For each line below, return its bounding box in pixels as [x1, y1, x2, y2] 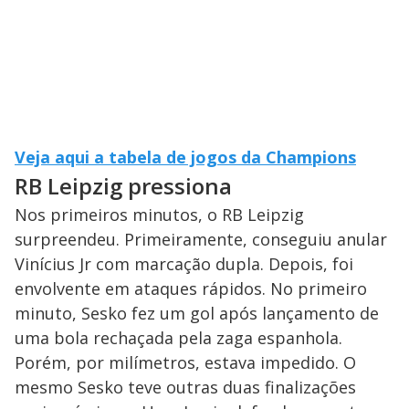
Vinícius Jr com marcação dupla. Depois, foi [15, 253, 353, 276]
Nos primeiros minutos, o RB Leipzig [15, 204, 304, 226]
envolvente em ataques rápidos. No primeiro [15, 278, 367, 300]
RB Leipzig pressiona [15, 171, 232, 202]
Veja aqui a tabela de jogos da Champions [15, 146, 356, 169]
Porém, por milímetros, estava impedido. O [15, 351, 356, 374]
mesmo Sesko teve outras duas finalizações [15, 376, 356, 399]
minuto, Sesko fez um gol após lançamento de [15, 302, 379, 325]
